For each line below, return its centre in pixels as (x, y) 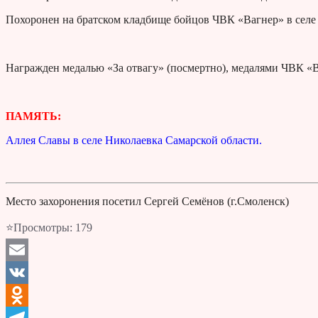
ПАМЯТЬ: (33, 116)
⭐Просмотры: (39, 228)
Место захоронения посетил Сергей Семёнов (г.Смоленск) (147, 202)
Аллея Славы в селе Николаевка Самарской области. (134, 141)
